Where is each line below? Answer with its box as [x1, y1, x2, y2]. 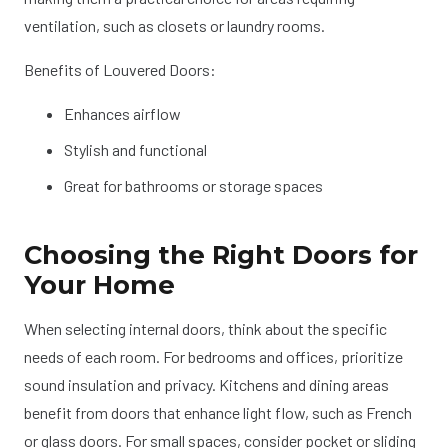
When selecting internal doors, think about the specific [24, 318, 387, 338]
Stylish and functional [64, 139, 207, 159]
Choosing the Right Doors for [24, 238, 418, 270]
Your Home [24, 268, 175, 300]
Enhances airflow [64, 103, 181, 123]
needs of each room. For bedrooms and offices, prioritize [24, 346, 403, 366]
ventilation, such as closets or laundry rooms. [24, 15, 325, 35]
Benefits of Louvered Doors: [24, 59, 216, 79]
